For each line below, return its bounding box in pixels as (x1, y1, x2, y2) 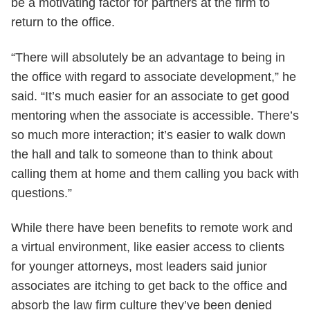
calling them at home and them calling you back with (11, 166, 299, 181)
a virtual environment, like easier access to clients (11, 240, 284, 255)
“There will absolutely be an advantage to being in (11, 50, 285, 64)
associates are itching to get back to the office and (11, 279, 287, 293)
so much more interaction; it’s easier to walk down (11, 127, 286, 142)
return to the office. (11, 15, 115, 30)
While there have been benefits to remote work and (11, 221, 293, 235)
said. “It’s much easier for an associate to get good (11, 89, 289, 103)
